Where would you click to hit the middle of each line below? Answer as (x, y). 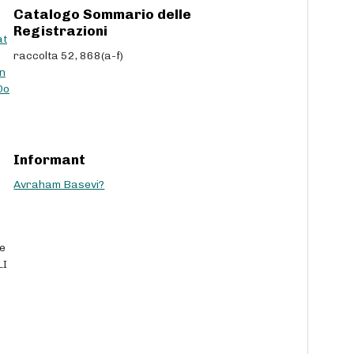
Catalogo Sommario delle (103, 14)
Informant (50, 160)
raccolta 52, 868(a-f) (69, 55)
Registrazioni (61, 30)
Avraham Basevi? (59, 185)
